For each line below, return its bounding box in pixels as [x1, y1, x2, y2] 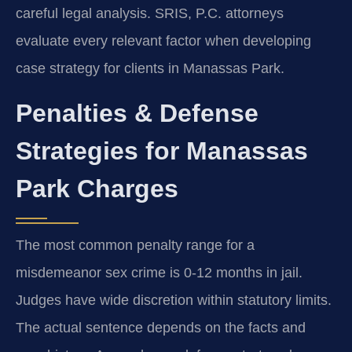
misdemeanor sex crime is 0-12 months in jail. [16, 264, 302, 280]
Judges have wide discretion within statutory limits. [16, 291, 332, 308]
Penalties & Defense [16, 98, 258, 127]
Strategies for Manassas [16, 136, 308, 165]
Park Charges [16, 174, 178, 203]
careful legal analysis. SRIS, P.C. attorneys [16, 5, 284, 22]
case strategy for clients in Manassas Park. [16, 60, 284, 77]
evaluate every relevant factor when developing [16, 33, 311, 49]
